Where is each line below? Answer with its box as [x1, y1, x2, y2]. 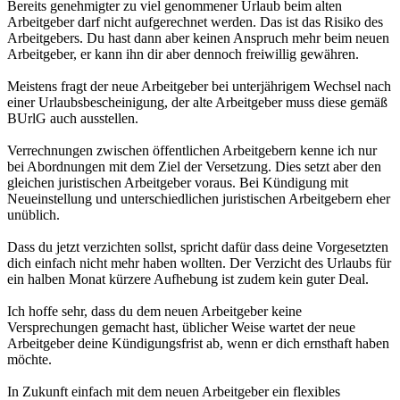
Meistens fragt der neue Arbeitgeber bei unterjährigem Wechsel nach [7, 78, 391, 94]
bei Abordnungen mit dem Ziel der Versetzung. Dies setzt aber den [7, 158, 381, 174]
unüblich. [7, 206, 60, 222]
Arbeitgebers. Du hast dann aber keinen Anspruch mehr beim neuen [7, 29, 389, 46]
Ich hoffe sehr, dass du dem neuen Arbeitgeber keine [7, 303, 302, 319]
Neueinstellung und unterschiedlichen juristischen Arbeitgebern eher [7, 190, 390, 206]
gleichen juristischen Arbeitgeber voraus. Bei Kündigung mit [7, 174, 348, 190]
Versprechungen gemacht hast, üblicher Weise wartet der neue [7, 319, 355, 335]
